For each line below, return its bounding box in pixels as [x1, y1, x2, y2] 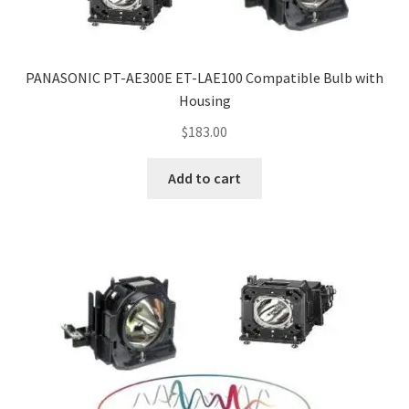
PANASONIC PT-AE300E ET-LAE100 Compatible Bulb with [26, 68, 383, 88]
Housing [178, 91, 231, 110]
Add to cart [168, 169, 241, 187]
